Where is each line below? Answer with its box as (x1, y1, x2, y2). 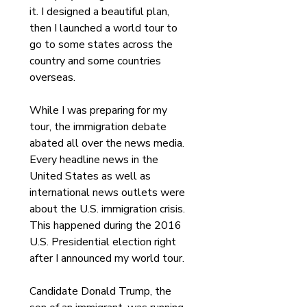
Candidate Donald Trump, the (29, 284, 174, 299)
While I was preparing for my (29, 103, 170, 118)
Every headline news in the (29, 152, 161, 167)
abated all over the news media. (29, 136, 187, 151)
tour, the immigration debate (29, 119, 169, 134)
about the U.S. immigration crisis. (29, 201, 188, 217)
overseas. (29, 70, 75, 85)
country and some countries (29, 53, 164, 69)
